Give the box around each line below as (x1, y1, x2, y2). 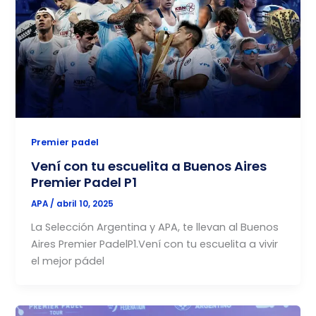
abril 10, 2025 (56, 198, 114, 210)
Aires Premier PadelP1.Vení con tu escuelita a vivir (31, 237, 279, 252)
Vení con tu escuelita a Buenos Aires (31, 157, 267, 176)
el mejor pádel (31, 254, 105, 269)
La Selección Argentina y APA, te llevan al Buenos (31, 220, 279, 235)
